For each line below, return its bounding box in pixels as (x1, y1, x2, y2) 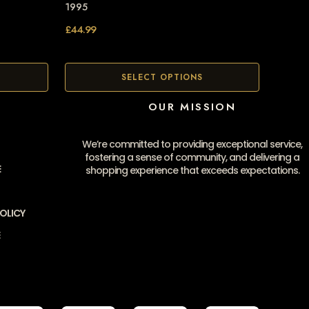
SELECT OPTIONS (121, 71, 203, 84)
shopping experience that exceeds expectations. (85, 163, 299, 178)
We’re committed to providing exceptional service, (82, 137, 302, 152)
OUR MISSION (148, 99, 237, 115)
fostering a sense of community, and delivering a (85, 150, 299, 165)
